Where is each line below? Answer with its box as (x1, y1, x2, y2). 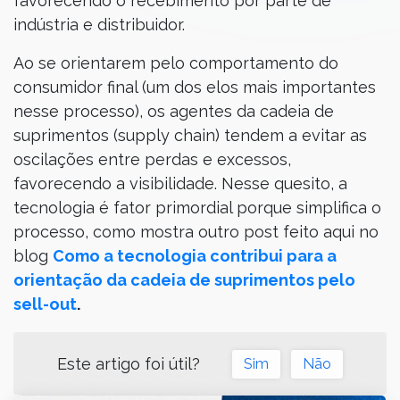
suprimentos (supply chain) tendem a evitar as (13, 126, 367, 145)
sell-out (13, 295, 77, 313)
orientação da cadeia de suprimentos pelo (13, 271, 355, 289)
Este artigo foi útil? (56, 354, 200, 373)
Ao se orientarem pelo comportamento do (13, 54, 338, 72)
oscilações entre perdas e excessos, (13, 150, 291, 169)
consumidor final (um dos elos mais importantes (13, 78, 376, 96)
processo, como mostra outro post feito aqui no (13, 222, 379, 241)
